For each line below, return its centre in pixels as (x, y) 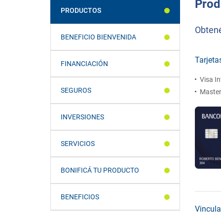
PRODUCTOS (81, 10)
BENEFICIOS (80, 197)
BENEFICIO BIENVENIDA (98, 37)
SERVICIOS (78, 144)
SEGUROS (76, 90)
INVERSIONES (82, 117)
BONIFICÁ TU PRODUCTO (100, 170)
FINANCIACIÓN (84, 64)
